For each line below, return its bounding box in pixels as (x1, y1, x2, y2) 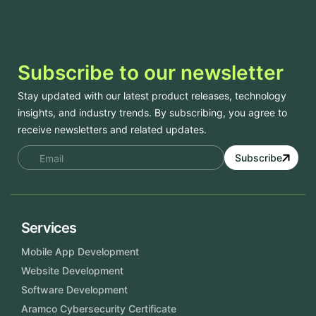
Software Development (21, 284, 128, 296)
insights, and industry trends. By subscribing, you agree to (18, 107, 287, 119)
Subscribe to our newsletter (18, 61, 284, 85)
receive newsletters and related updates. (18, 123, 207, 136)
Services (21, 219, 77, 237)
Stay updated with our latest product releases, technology (18, 90, 286, 102)
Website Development (21, 265, 123, 277)
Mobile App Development (21, 245, 139, 258)
